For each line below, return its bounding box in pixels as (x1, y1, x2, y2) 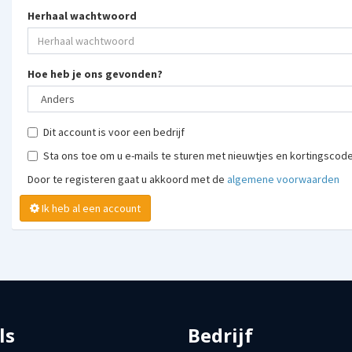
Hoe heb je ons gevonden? (27, 67, 163, 81)
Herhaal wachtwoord (27, 9, 137, 23)
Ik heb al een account (103, 201, 141, 215)
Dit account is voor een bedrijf (43, 125, 185, 139)
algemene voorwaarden (227, 172, 339, 186)
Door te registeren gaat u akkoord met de (27, 172, 227, 186)
